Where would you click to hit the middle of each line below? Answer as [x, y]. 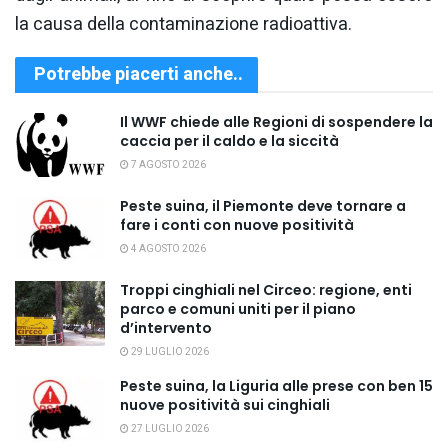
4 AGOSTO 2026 [167, 249]
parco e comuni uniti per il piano [238, 309]
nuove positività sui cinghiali [225, 405]
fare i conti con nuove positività [237, 225]
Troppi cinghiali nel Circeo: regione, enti [266, 290]
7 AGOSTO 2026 [167, 164]
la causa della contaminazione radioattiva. [183, 24]
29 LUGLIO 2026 [169, 352]
